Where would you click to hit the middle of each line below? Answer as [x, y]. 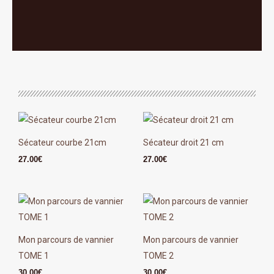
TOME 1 [34, 255]
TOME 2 [158, 255]
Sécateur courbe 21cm [62, 143]
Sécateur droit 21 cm [183, 143]
